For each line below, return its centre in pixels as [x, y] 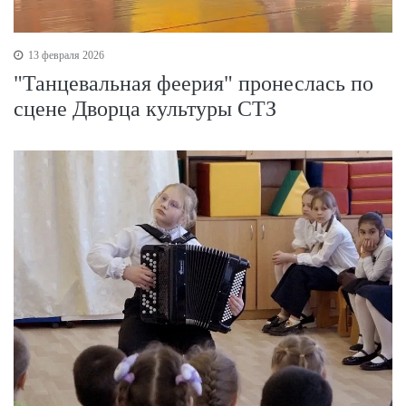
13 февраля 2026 [65, 55]
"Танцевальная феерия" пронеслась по [193, 83]
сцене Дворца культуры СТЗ [145, 108]
